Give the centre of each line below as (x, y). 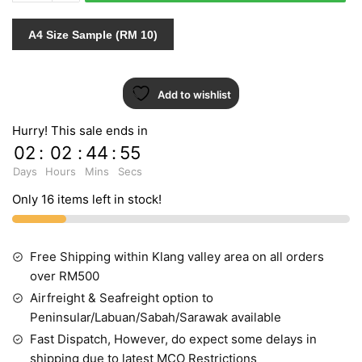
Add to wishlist (194, 95)
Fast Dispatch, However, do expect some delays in (173, 339)
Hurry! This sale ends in (80, 131)
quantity (34, 22)
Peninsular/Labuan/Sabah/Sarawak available (156, 318)
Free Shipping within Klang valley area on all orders (177, 257)
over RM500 (65, 276)
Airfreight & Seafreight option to (122, 298)
